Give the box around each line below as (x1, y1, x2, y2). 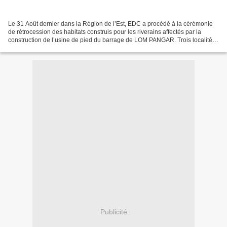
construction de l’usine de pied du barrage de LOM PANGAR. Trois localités (8, 36, 215, 44)
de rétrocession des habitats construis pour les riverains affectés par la (8, 28, 201, 35)
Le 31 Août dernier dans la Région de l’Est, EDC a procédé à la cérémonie (8, 20, 213, 27)
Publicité (100, 208, 127, 216)
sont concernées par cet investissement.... (8, 44, 123, 52)
